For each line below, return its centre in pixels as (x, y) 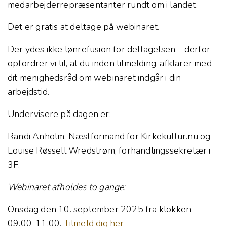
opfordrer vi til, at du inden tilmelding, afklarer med (110, 63)
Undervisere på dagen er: (59, 114)
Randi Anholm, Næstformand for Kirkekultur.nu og (109, 136)
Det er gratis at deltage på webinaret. (84, 27)
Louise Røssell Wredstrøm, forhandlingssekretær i (109, 150)
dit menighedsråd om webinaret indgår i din (94, 77)
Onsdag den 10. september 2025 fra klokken (100, 209)
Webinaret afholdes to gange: (67, 187)
